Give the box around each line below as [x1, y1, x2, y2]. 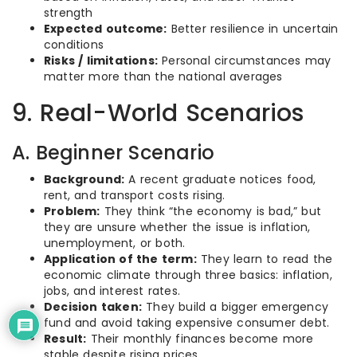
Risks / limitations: [44, 53, 158, 69]
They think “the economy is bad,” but [100, 203, 322, 219]
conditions [44, 37, 104, 53]
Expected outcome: [44, 21, 167, 37]
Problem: [44, 203, 100, 219]
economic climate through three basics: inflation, [44, 267, 332, 283]
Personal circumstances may [158, 53, 331, 69]
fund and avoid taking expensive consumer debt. [44, 315, 330, 331]
